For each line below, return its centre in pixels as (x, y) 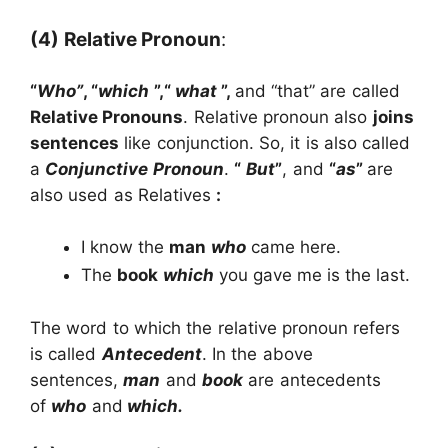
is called (66, 353)
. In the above (257, 353)
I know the (125, 247)
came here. (293, 247)
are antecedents (312, 379)
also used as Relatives (123, 194)
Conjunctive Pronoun (134, 168)
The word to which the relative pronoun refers (215, 327)
